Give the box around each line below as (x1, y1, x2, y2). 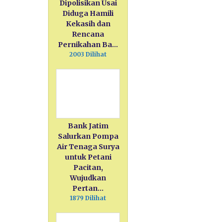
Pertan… (72, 184, 104, 193)
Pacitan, (73, 163, 103, 172)
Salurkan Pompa (57, 132, 118, 141)
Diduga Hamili (62, 9, 114, 18)
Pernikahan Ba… (58, 40, 118, 50)
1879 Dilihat (70, 194, 107, 202)
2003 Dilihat (69, 51, 107, 58)
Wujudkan (70, 173, 107, 183)
